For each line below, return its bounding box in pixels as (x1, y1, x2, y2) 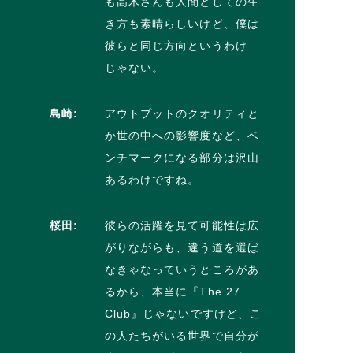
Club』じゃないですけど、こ (104, 307, 262, 320)
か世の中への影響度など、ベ (104, 128, 260, 142)
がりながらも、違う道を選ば (104, 240, 260, 254)
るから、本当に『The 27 (104, 284, 241, 298)
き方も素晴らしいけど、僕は (104, 17, 260, 30)
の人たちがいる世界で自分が (104, 329, 260, 342)
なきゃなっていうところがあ (104, 262, 260, 276)
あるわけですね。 (104, 173, 200, 186)
